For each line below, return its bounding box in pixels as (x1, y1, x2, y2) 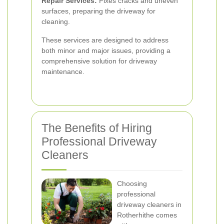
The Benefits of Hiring (41, 121, 152, 134)
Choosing (117, 179, 147, 187)
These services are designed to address (41, 36, 168, 44)
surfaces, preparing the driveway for (41, 7, 155, 15)
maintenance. (41, 67, 84, 75)
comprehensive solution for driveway (41, 57, 157, 65)
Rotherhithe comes (117, 211, 177, 219)
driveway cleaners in (117, 200, 181, 208)
